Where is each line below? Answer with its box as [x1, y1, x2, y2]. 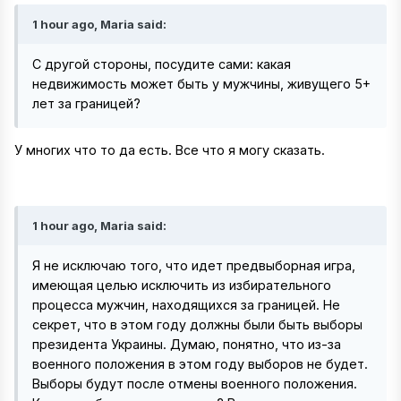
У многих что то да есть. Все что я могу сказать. [14, 142, 328, 158]
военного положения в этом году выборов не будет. [32, 356, 368, 372]
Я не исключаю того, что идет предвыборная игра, [32, 258, 355, 274]
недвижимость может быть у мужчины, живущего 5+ [32, 76, 371, 92]
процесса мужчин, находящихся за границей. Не [32, 297, 340, 313]
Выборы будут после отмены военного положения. [32, 376, 357, 392]
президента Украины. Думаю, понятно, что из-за [32, 337, 341, 353]
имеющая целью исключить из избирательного [32, 277, 331, 294]
